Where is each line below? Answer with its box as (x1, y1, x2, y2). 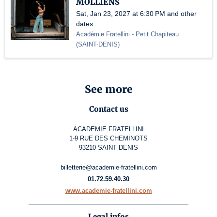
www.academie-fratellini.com (65, 187, 152, 195)
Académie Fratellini (76, 31, 130, 38)
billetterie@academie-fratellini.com (60, 164, 157, 171)
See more (84, 83, 133, 96)
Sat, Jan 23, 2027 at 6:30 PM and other (76, 10, 197, 18)
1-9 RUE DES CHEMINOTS (69, 135, 148, 142)
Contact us (89, 105, 128, 114)
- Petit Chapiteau (130, 31, 179, 38)
